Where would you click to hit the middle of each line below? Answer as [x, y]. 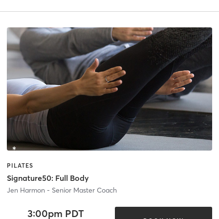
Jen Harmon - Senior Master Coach [62, 190]
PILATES [20, 165]
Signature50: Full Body [48, 178]
